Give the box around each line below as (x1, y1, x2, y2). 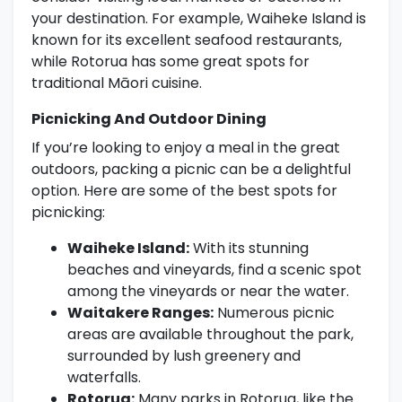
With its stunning (189, 238, 309, 259)
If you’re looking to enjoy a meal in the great (31, 137, 340, 159)
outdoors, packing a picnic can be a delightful (31, 159, 351, 180)
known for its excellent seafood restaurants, (31, 30, 342, 51)
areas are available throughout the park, (67, 324, 354, 345)
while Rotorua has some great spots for (31, 51, 310, 73)
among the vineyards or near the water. (67, 281, 349, 302)
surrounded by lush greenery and (67, 345, 301, 367)
